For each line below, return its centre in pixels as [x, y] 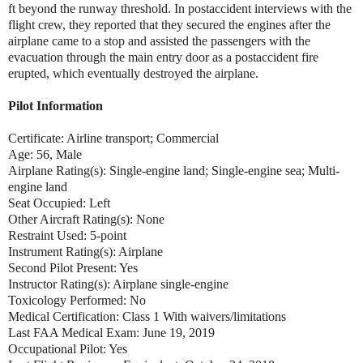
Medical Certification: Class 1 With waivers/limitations [149, 316]
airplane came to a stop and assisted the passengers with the [159, 41]
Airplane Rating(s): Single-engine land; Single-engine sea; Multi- [174, 170]
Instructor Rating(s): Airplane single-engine [120, 284]
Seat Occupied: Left [59, 203]
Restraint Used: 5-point [67, 235]
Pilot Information [56, 105]
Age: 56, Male [45, 154]
